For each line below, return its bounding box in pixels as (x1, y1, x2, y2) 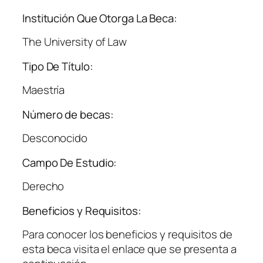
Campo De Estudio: (22, 154, 117, 170)
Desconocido (22, 130, 87, 146)
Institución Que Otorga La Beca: (22, 10, 177, 26)
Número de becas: (22, 106, 114, 122)
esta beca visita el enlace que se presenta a (22, 241, 237, 257)
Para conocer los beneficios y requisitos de (22, 227, 232, 242)
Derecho (22, 178, 65, 194)
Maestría (22, 82, 65, 98)
